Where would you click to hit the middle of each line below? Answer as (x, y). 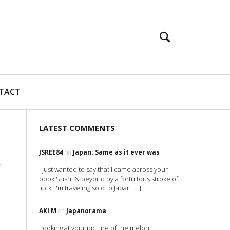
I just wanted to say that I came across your (103, 169)
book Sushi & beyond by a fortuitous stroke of (109, 179)
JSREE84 (51, 152)
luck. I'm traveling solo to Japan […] (90, 188)
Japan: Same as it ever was (116, 152)
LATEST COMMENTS (77, 128)
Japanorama (86, 211)
